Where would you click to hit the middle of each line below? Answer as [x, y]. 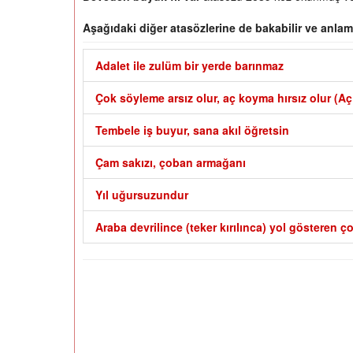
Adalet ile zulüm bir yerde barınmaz [190, 66]
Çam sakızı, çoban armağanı [171, 163]
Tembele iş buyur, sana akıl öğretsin [192, 130]
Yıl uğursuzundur [142, 195]
